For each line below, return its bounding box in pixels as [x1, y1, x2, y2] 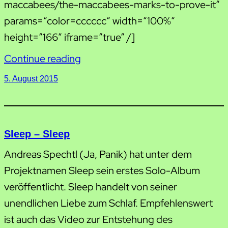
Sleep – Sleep [4, 128, 70, 140]
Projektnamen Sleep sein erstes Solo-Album [4, 163, 200, 177]
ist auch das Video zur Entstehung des [4, 212, 173, 226]
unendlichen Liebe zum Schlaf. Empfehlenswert [4, 196, 213, 210]
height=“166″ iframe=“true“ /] [4, 30, 135, 44]
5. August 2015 [4, 74, 58, 83]
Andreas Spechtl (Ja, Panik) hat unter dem [4, 147, 192, 161]
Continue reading [4, 51, 81, 65]
